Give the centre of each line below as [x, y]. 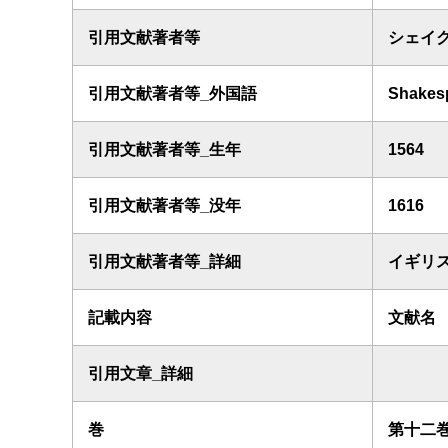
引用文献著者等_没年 [164, 205]
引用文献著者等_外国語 [172, 93]
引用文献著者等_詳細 [164, 261]
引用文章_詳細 [140, 373]
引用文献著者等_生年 [164, 149]
